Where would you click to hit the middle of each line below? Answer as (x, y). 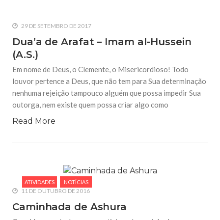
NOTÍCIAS (76, 182)
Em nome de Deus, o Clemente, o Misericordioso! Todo (100, 69)
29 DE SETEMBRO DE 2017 (56, 26)
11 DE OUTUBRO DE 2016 (55, 191)
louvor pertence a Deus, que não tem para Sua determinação (109, 81)
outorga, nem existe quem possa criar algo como (90, 105)
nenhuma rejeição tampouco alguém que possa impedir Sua (107, 93)
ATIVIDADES (40, 182)
